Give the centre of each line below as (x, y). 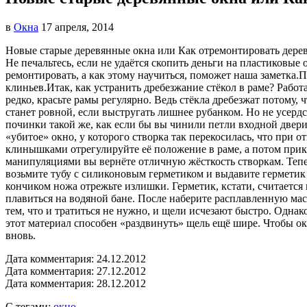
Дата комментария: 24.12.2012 (76, 258)
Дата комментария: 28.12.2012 (76, 283)
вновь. (21, 235)
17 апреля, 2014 (77, 27)
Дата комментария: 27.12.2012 (76, 271)
